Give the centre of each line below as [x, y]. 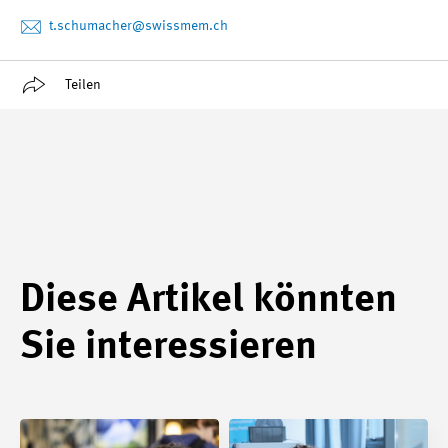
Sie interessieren [168, 347]
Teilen [83, 84]
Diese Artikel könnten [208, 300]
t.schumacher [90, 25]
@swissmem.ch [180, 25]
